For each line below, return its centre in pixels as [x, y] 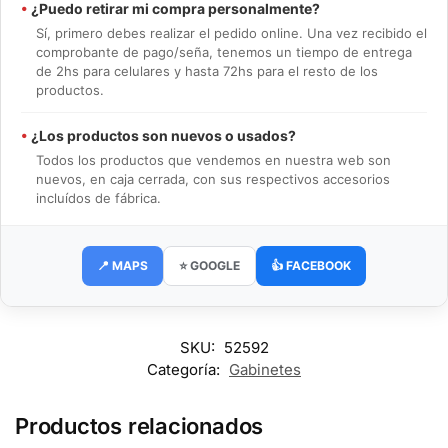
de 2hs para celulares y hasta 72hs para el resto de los [207, 70]
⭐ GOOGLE [209, 265]
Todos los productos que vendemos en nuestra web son [213, 159]
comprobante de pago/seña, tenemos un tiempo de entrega [224, 51]
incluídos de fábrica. [98, 197]
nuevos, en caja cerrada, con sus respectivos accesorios [213, 178]
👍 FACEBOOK [311, 265]
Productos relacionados [139, 425]
